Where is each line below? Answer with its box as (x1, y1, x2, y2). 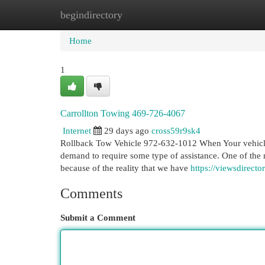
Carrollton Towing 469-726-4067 (60, 108, 185, 118)
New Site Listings (118, 9, 183, 20)
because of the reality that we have (60, 163, 190, 173)
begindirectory (60, 9, 122, 21)
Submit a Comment (60, 212, 135, 222)
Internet (63, 125, 91, 135)
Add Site (201, 9, 232, 20)
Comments (60, 186, 122, 201)
